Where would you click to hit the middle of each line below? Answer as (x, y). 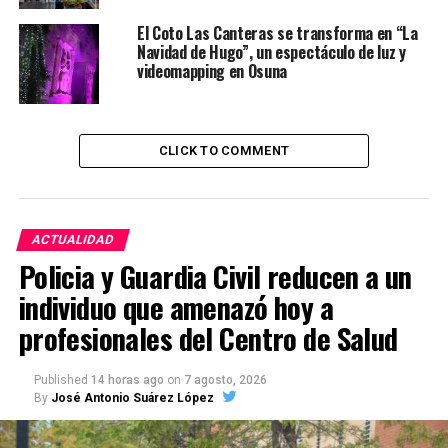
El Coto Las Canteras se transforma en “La (277, 33)
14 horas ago (127, 380)
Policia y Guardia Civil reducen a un (215, 276)
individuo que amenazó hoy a (176, 307)
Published (60, 380)
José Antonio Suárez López (132, 398)
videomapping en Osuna (212, 71)
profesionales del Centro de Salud (208, 338)
